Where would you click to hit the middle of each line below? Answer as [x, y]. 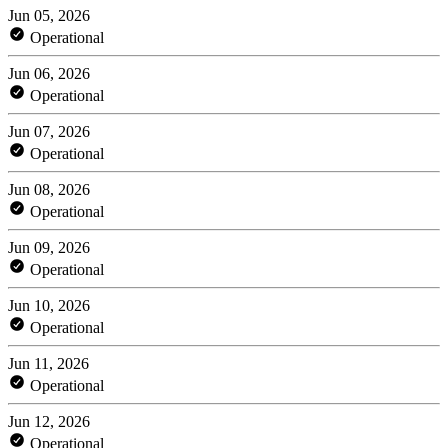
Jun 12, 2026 [49, 421]
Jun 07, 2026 [49, 131]
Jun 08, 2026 [49, 189]
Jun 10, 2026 [49, 305]
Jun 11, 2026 [48, 363]
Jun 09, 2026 [49, 247]
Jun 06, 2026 [49, 73]
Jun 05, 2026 [49, 15]
